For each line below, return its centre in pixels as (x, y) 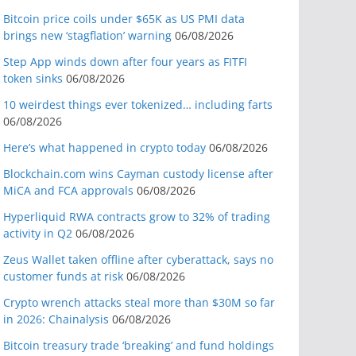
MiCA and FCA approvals (68, 190)
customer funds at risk (63, 276)
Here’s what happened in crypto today (104, 147)
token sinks (33, 78)
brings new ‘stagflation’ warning (87, 35)
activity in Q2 (38, 233)
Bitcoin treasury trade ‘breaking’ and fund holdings (139, 345)
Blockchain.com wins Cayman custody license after (138, 174)
